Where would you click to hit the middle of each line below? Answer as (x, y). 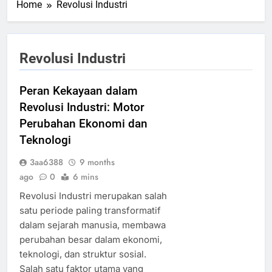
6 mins (86, 176)
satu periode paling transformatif (90, 210)
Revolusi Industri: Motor (82, 107)
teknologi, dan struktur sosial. (83, 254)
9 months (97, 162)
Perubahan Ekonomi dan (83, 123)
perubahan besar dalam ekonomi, (91, 239)
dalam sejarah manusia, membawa (93, 225)
